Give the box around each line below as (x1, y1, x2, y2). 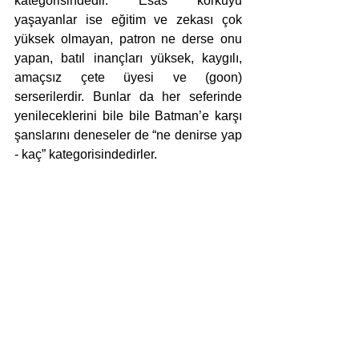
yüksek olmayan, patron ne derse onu (14, 32, 242, 46)
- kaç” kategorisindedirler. (14, 147, 157, 162)
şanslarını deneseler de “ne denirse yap (14, 128, 242, 143)
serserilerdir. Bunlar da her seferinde (14, 90, 242, 104)
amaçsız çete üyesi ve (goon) (14, 71, 242, 85)
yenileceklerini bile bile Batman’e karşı (14, 109, 242, 123)
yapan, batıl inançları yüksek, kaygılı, (14, 51, 242, 66)
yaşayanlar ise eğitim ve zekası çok (14, 13, 242, 27)
